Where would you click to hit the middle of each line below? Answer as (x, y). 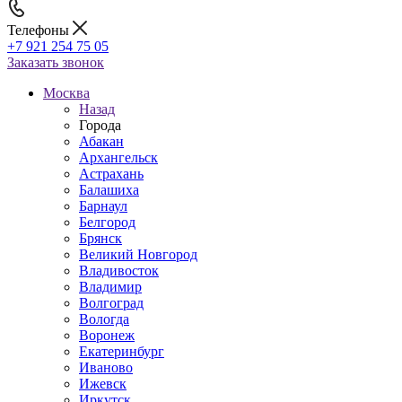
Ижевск (103, 384)
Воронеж (107, 335)
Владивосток (119, 271)
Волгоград (111, 303)
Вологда (104, 319)
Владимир (110, 287)
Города (100, 125)
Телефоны (40, 30)
